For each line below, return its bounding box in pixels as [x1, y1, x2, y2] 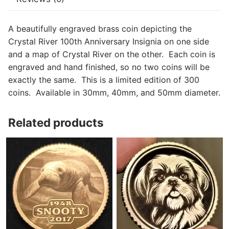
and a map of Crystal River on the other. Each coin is [8, 49, 215, 59]
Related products [8, 115, 104, 129]
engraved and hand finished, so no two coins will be [8, 61, 210, 72]
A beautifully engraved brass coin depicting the [8, 23, 192, 34]
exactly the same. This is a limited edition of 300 [8, 74, 199, 85]
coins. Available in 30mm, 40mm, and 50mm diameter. [8, 87, 220, 98]
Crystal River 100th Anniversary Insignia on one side [8, 36, 209, 47]
